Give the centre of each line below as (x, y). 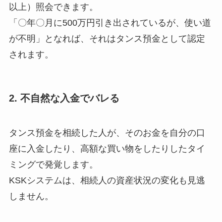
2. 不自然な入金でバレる (64, 98)
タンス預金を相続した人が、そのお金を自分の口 (107, 133)
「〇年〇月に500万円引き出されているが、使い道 (110, 23)
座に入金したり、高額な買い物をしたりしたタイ (107, 148)
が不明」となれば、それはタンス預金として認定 (107, 39)
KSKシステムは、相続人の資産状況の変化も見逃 (107, 180)
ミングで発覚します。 (53, 164)
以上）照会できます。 (53, 7)
